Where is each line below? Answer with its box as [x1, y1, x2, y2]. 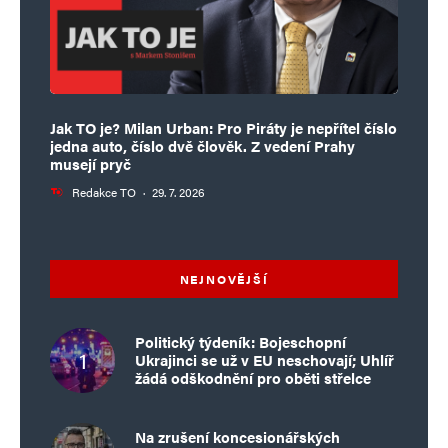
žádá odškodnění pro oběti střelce [135, 367, 371, 389]
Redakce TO [72, 182, 136, 201]
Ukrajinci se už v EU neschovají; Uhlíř [135, 349, 394, 371]
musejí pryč [50, 152, 131, 174]
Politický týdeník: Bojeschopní [135, 331, 346, 353]
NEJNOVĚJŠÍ [179, 269, 269, 288]
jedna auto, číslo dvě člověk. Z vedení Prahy [50, 134, 355, 156]
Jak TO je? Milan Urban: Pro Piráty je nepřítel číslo [50, 116, 397, 138]
